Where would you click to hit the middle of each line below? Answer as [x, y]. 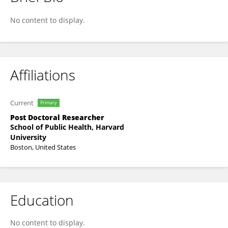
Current [22, 103]
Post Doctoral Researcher [57, 117]
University [28, 137]
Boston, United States [43, 147]
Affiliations [43, 75]
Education [42, 200]
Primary [49, 103]
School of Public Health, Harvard [67, 127]
